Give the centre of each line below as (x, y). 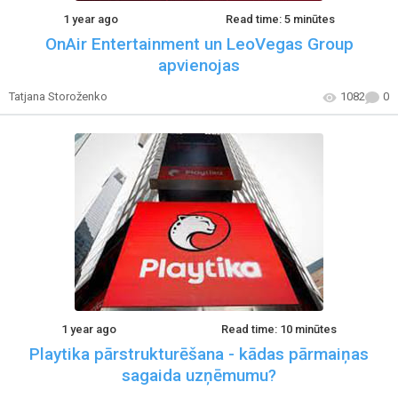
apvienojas (199, 65)
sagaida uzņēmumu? (199, 375)
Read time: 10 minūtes (279, 329)
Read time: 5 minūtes (281, 19)
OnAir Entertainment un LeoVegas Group (199, 44)
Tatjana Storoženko (58, 96)
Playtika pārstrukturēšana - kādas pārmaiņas (199, 354)
